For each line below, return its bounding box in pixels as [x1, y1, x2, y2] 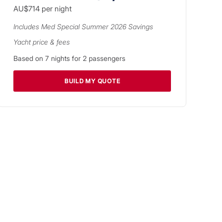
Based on [13, 54, 45, 62]
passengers [87, 54, 125, 62]
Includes [13, 22, 41, 31]
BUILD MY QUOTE [64, 77, 120, 85]
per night [40, 3, 72, 13]
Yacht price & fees [13, 37, 70, 46]
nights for [49, 54, 83, 62]
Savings [126, 22, 153, 31]
